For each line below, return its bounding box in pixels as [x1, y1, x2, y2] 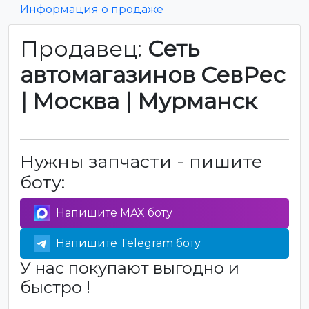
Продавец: [20, 35, 148, 62]
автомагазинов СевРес [20, 61, 285, 88]
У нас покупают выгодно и [20, 258, 239, 278]
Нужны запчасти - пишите [20, 151, 262, 172]
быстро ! [20, 277, 90, 297]
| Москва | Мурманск [20, 88, 257, 114]
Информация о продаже [20, 3, 163, 16]
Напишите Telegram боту [56, 237, 201, 250]
